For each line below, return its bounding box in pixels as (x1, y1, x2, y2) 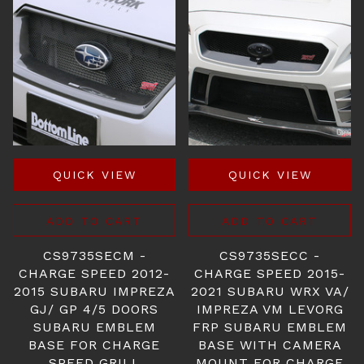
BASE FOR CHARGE (28, 337, 160, 353)
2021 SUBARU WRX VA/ (190, 284, 349, 299)
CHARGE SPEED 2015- (194, 266, 345, 281)
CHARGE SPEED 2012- (19, 266, 170, 281)
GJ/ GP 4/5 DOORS (30, 301, 158, 317)
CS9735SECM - (42, 248, 146, 263)
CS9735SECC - (219, 248, 320, 263)
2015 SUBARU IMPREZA (13, 284, 175, 299)
